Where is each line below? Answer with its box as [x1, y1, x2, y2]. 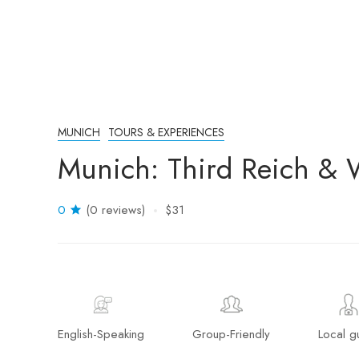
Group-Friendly [192, 325, 270, 343]
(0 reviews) [86, 201, 145, 219]
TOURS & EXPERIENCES [108, 124, 224, 140]
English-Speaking [58, 325, 144, 343]
